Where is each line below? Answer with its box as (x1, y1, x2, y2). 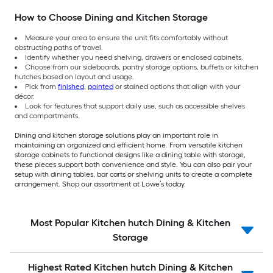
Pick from (25, 82, 58, 91)
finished (58, 82, 84, 91)
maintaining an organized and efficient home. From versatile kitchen (15, 141, 243, 150)
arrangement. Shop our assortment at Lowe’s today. (15, 180, 186, 189)
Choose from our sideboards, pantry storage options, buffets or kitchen (25, 63, 258, 72)
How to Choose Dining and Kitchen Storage (15, 12, 208, 24)
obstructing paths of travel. (15, 43, 103, 52)
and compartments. (15, 112, 80, 121)
